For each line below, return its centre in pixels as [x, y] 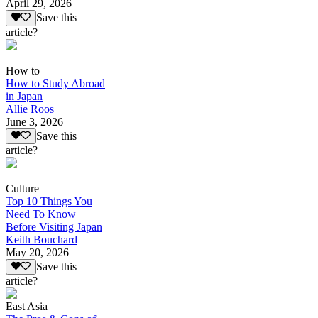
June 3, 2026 [34, 121]
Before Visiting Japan [54, 226]
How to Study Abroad [55, 83]
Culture [22, 188]
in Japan [24, 96]
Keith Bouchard [42, 239]
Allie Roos [30, 109]
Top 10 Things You [49, 201]
